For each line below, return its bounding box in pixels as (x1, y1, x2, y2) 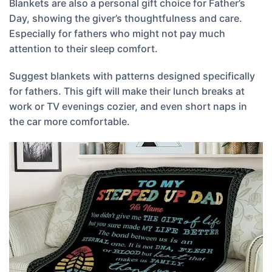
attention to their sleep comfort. (9, 42, 158, 55)
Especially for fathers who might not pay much (9, 27, 225, 39)
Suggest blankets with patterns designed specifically (9, 70, 255, 83)
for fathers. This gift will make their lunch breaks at (9, 85, 245, 98)
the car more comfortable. (9, 115, 130, 128)
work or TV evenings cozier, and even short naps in (9, 100, 247, 113)
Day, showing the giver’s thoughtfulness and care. (9, 12, 242, 24)
